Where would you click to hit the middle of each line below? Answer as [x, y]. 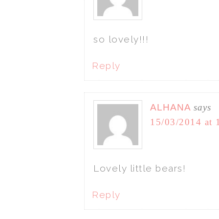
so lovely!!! [121, 39]
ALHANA [170, 108]
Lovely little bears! [140, 168]
